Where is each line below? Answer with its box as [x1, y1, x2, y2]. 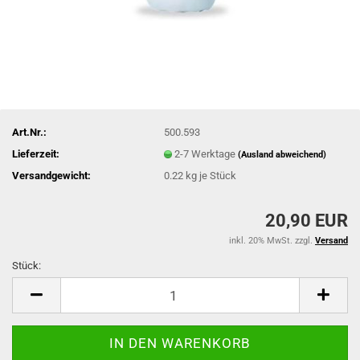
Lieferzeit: [12, 147, 59, 160]
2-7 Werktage [174, 147, 239, 160]
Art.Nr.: [12, 125, 47, 138]
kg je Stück [183, 169, 237, 182]
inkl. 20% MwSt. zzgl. [229, 235, 315, 246]
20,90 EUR [265, 211, 348, 231]
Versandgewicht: [12, 169, 91, 182]
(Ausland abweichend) [238, 149, 327, 160]
